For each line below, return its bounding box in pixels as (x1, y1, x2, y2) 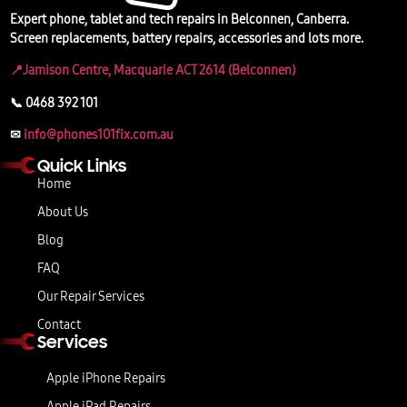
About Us (37, 203, 88, 220)
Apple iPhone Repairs (46, 370, 165, 386)
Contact (37, 316, 81, 333)
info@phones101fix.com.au (24, 127, 174, 144)
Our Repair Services (37, 288, 144, 304)
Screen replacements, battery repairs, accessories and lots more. (10, 30, 363, 46)
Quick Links (37, 154, 126, 176)
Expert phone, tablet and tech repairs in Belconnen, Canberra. (10, 11, 349, 27)
